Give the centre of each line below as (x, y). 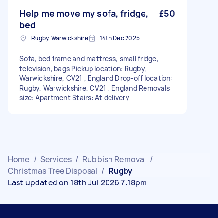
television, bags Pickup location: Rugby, (83, 68)
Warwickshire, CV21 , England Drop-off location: (96, 78)
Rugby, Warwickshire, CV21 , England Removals (95, 88)
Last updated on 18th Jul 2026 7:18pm (78, 182)
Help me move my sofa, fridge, (84, 13)
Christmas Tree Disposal (53, 171)
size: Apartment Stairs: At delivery (74, 98)
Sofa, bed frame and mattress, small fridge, (89, 59)
